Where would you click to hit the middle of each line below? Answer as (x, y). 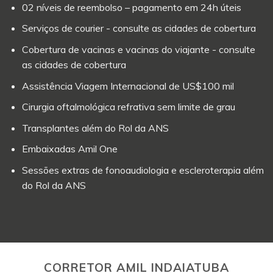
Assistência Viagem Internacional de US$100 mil (128, 86)
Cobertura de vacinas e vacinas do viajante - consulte (138, 49)
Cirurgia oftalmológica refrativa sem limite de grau (128, 107)
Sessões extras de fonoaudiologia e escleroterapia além (143, 170)
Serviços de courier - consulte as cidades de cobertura (139, 28)
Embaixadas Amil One (69, 149)
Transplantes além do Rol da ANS (95, 128)
